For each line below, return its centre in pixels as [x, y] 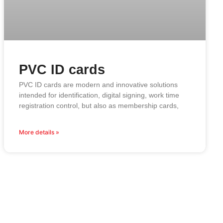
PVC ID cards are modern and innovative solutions [99, 85]
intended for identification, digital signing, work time [99, 95]
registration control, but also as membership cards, [99, 106]
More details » [39, 132]
